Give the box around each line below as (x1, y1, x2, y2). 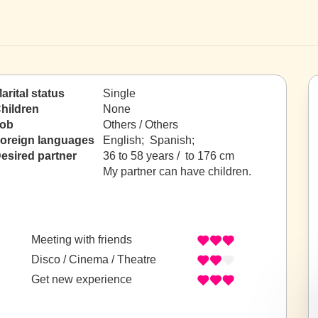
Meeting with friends (31, 234, 132, 246)
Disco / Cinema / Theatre (31, 253, 156, 266)
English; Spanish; (103, 134, 197, 146)
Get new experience (31, 273, 132, 286)
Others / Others (103, 119, 178, 131)
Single (103, 87, 136, 99)
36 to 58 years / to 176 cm (103, 150, 234, 162)
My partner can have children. (103, 165, 251, 177)
